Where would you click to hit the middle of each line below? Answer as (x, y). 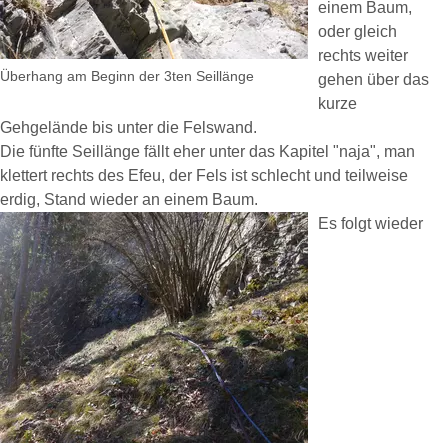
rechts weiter (363, 55)
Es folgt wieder (370, 223)
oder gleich (357, 31)
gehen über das (373, 79)
